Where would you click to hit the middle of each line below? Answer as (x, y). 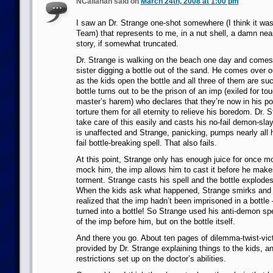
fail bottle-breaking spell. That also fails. (146, 143)
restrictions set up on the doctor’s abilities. (151, 259)
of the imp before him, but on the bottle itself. (155, 222)
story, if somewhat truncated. (127, 44)
